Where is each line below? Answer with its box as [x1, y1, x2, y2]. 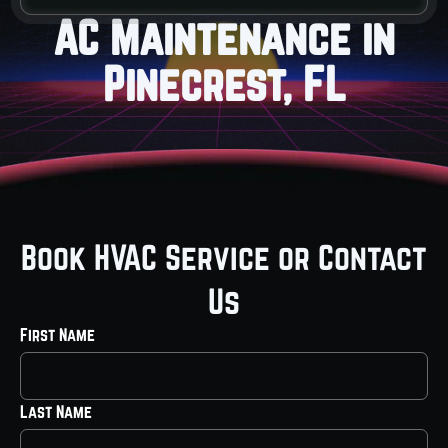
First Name [20, 325, 95, 345]
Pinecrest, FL [102, 58, 346, 110]
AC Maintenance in [53, 12, 395, 64]
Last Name [20, 402, 92, 422]
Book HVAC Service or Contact [21, 238, 427, 277]
